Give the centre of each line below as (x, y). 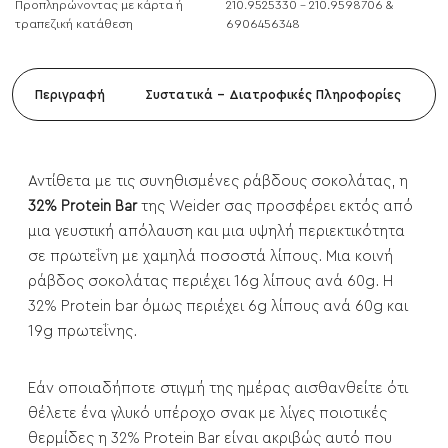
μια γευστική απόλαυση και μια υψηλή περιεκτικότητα (216, 232)
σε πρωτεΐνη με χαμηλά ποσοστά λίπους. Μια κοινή (210, 257)
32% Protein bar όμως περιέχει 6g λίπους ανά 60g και (218, 307)
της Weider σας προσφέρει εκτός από (275, 207)
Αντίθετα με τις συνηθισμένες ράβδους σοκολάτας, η (218, 182)
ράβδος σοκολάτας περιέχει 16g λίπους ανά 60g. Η (210, 282)
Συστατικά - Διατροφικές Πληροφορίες (273, 95)
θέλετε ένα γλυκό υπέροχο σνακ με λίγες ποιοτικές (207, 414)
